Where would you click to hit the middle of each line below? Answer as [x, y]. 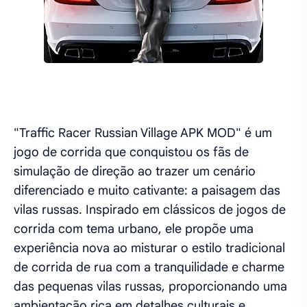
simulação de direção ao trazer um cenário [135, 171]
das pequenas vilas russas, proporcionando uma [150, 286]
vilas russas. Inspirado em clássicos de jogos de [150, 209]
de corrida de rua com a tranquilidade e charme [149, 267]
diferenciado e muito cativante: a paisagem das [147, 190]
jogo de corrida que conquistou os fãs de [131, 152]
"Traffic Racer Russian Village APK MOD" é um [143, 133]
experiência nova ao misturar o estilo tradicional [149, 248]
